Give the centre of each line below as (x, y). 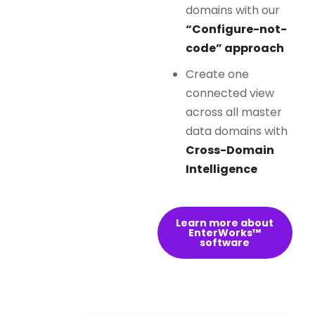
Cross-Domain (230, 150)
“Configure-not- (236, 29)
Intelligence (221, 169)
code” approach (235, 48)
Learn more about (225, 223)
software (225, 243)
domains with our (233, 10)
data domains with (237, 131)
